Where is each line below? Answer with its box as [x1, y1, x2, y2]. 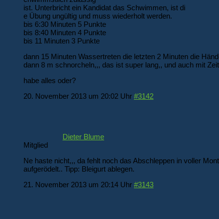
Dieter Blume [63, 132, 104, 141]
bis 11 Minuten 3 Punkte [23, 36, 100, 45]
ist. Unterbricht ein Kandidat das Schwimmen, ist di [23, 3, 185, 12]
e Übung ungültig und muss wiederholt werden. [23, 11, 172, 20]
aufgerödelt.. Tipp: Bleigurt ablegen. [23, 164, 134, 173]
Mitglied [23, 140, 48, 149]
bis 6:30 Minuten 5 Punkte [23, 20, 106, 28]
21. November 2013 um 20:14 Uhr [23, 180, 132, 189]
